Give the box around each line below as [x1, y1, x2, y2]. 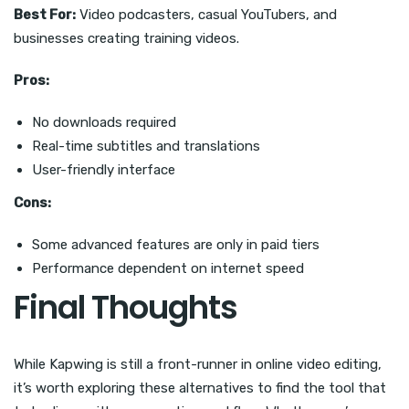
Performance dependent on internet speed [32, 260, 304, 278]
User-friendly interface [32, 162, 175, 179]
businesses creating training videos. [14, 30, 239, 47]
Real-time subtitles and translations [32, 138, 260, 155]
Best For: [14, 6, 76, 24]
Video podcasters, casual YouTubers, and [76, 6, 337, 24]
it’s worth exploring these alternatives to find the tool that [14, 380, 386, 397]
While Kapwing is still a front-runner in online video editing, [14, 356, 382, 373]
